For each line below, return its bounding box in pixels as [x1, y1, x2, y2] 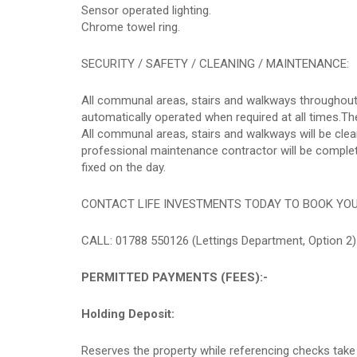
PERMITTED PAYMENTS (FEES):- [81, 270, 268, 284]
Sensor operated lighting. [81, 3, 211, 18]
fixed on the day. [81, 160, 166, 175]
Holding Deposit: [81, 307, 175, 321]
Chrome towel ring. [81, 20, 180, 34]
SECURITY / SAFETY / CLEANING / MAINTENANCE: [81, 57, 349, 71]
